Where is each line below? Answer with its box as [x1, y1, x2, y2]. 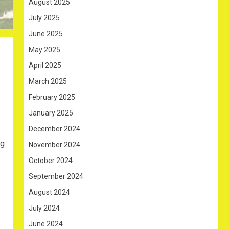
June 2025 [29, 29, 63, 38]
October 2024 [29, 156, 73, 165]
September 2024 [29, 172, 83, 180]
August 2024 [29, 188, 70, 196]
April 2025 [29, 61, 61, 70]
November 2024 [29, 140, 80, 149]
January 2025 [29, 108, 73, 117]
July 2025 [29, 13, 60, 22]
